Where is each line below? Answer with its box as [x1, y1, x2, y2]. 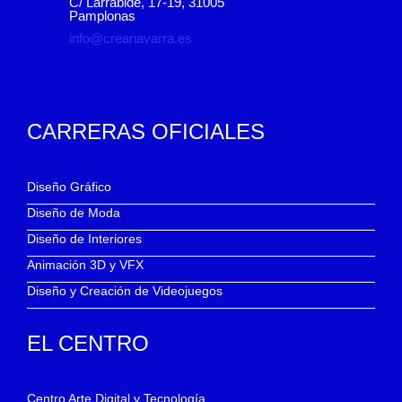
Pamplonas [68, 7, 135, 23]
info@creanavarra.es [68, 30, 192, 46]
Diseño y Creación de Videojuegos [27, 283, 223, 298]
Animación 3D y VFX [27, 257, 144, 272]
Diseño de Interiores [27, 231, 142, 246]
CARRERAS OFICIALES [27, 118, 265, 144]
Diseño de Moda [27, 205, 120, 220]
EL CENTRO [27, 330, 149, 355]
